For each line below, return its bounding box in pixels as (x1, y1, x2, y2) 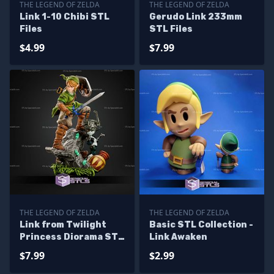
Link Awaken (149, 232, 207, 242)
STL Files (149, 24, 193, 34)
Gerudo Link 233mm (149, 12, 242, 22)
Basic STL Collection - (149, 220, 253, 230)
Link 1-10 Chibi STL (20, 12, 109, 22)
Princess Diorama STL (20, 232, 124, 242)
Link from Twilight (20, 220, 106, 230)
